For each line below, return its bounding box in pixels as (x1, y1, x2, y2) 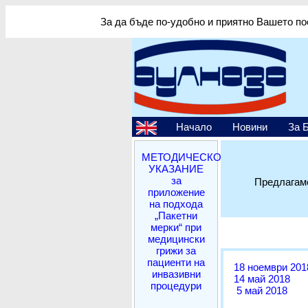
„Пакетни (155, 210, 197, 221)
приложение (147, 186, 205, 198)
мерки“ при (151, 221, 201, 233)
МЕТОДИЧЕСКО (142, 151, 221, 163)
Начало (176, 121, 212, 133)
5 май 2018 (234, 285, 287, 297)
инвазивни (151, 268, 201, 280)
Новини (232, 121, 267, 133)
